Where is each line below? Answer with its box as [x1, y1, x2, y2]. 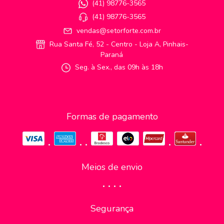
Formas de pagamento [66, 110, 158, 122]
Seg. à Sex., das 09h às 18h [72, 62, 163, 72]
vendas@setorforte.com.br [76, 25, 161, 35]
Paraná [100, 50, 123, 60]
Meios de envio [81, 179, 142, 191]
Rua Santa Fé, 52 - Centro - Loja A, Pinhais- [47, 39, 188, 49]
